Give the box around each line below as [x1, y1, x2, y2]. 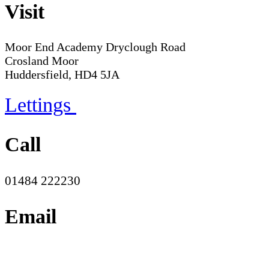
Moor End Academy [5, 40, 103, 54]
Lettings [5, 94, 76, 116]
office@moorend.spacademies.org [5, 245, 178, 260]
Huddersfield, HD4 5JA [5, 68, 119, 82]
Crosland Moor [5, 54, 79, 68]
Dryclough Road [103, 40, 186, 54]
